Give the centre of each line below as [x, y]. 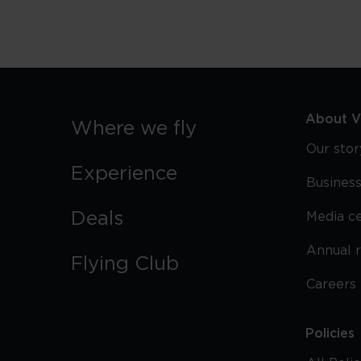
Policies [330, 334]
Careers [331, 284]
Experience [124, 174]
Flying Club [125, 264]
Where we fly [134, 129]
